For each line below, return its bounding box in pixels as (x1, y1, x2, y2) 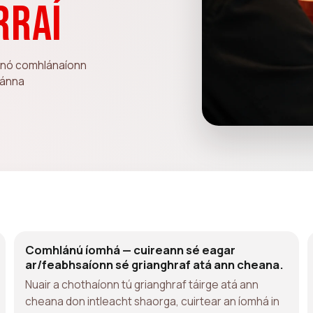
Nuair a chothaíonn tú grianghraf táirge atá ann (25, 276, 259, 292)
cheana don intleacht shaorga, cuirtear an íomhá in (25, 293, 279, 309)
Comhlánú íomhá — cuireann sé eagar (25, 241, 235, 258)
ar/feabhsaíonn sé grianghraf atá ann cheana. (25, 256, 284, 272)
